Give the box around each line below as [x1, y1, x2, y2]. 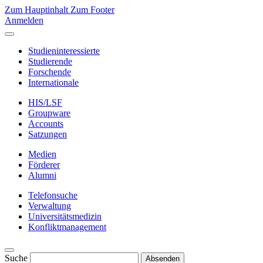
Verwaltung [28, 201, 71, 211]
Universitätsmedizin [28, 211, 102, 221]
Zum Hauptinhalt [5, 5, 70, 15]
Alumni [28, 170, 56, 180]
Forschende [28, 67, 71, 77]
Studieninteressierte [28, 46, 100, 56]
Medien [28, 149, 56, 159]
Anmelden [5, 15, 43, 25]
